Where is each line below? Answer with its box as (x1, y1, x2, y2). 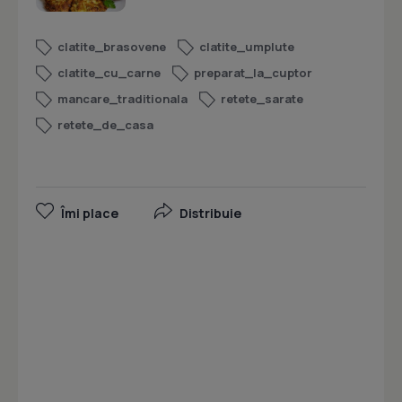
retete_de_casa (57, 117, 153, 134)
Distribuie (179, 205, 241, 223)
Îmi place (61, 205, 118, 223)
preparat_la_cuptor (194, 65, 312, 82)
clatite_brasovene (57, 39, 166, 56)
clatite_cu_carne (57, 65, 161, 82)
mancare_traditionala (57, 91, 188, 108)
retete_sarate (221, 91, 303, 108)
